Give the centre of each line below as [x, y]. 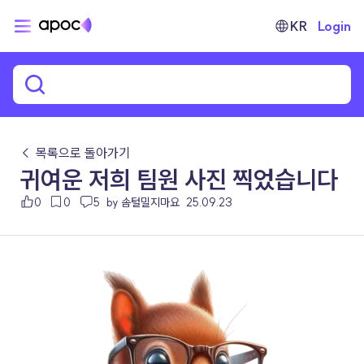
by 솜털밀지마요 [143, 202]
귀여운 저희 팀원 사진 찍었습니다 [179, 180]
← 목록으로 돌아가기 [75, 153]
